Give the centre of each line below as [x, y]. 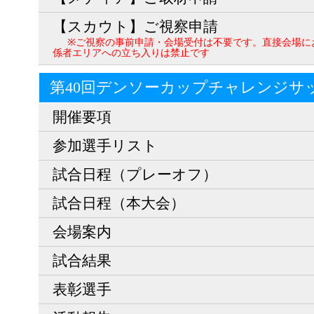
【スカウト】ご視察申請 [135, 26]
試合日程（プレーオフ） [135, 174]
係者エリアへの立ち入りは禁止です [131, 52]
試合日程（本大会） [119, 203]
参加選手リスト [105, 145]
